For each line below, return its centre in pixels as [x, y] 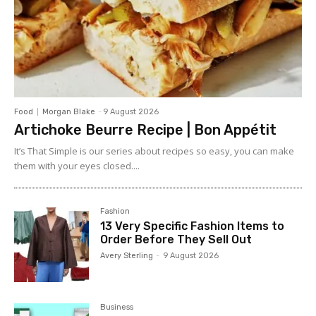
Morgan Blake [69, 112]
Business [117, 308]
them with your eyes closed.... [77, 166]
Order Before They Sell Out [176, 240]
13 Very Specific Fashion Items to [193, 226]
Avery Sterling [127, 256]
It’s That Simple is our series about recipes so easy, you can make [154, 151]
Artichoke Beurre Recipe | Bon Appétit [145, 130]
